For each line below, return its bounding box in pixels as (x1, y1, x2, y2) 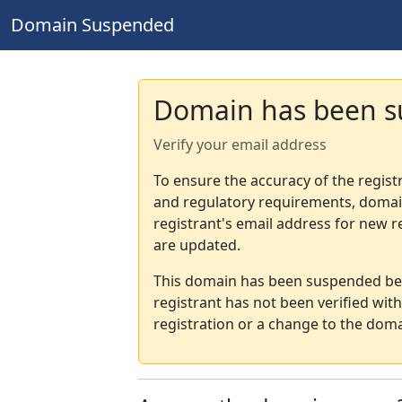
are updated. (153, 235, 240, 255)
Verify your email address (153, 135, 327, 154)
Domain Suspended (11, 13, 174, 37)
